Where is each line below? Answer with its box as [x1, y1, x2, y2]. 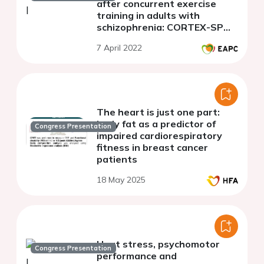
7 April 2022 [97, 42, 142, 53]
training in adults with [97, 9, 200, 21]
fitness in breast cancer [97, 141, 208, 153]
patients [97, 153, 137, 165]
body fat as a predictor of [97, 117, 216, 130]
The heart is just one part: [97, 105, 220, 118]
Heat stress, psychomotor [97, 237, 220, 250]
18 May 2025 [97, 174, 146, 185]
